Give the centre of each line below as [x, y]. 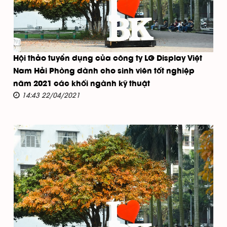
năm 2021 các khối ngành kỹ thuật [82, 84]
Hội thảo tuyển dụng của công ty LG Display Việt [108, 59]
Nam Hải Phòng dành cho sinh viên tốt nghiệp [104, 72]
